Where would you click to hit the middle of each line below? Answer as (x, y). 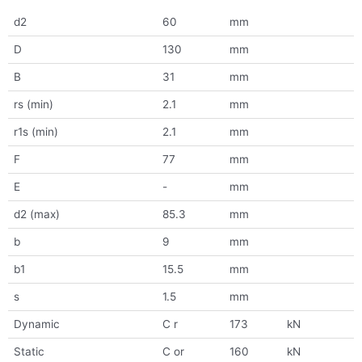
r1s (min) (36, 132)
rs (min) (33, 105)
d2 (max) (36, 215)
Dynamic (36, 324)
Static (29, 352)
